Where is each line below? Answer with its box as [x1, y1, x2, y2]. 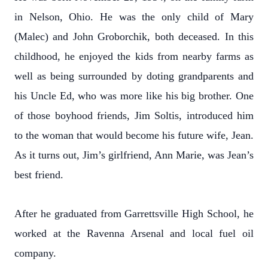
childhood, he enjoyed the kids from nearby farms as [14, 50, 254, 62]
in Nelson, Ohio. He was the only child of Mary [14, 11, 254, 23]
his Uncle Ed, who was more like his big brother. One [14, 90, 254, 102]
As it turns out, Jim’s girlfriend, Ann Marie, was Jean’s [14, 149, 254, 161]
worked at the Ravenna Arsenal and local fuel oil [14, 227, 254, 239]
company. [14, 247, 56, 259]
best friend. [14, 169, 63, 181]
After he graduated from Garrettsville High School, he [14, 208, 254, 220]
